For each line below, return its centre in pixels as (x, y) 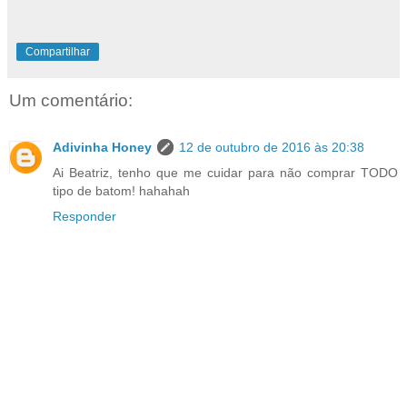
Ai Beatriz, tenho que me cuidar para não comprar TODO (225, 173)
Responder (84, 216)
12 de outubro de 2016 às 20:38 (272, 147)
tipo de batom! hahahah (121, 191)
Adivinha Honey (102, 147)
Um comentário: (71, 100)
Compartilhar (58, 51)
